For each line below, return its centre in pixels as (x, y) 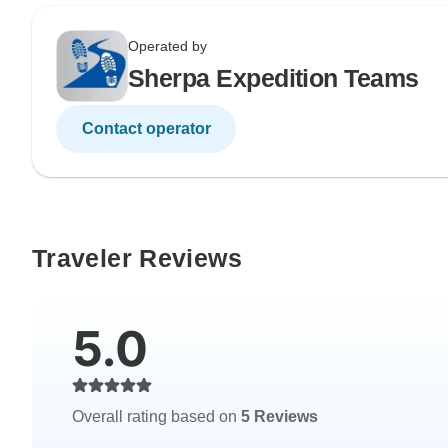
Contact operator (146, 129)
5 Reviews (279, 417)
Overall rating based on (156, 417)
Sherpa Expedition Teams (273, 78)
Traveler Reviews (137, 258)
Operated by (167, 46)
